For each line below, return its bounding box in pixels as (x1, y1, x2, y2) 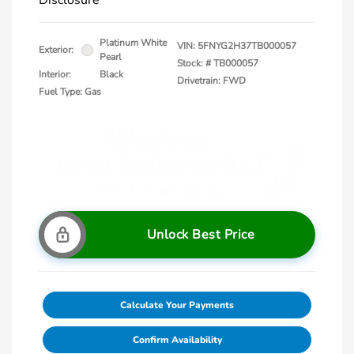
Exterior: (39, 43, 73, 56)
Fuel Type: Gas (39, 85, 101, 98)
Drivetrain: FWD (177, 74, 246, 87)
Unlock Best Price (146, 226, 255, 243)
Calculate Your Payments (120, 299, 234, 311)
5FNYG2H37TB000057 (198, 40, 296, 52)
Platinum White (100, 36, 167, 49)
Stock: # (177, 57, 211, 70)
